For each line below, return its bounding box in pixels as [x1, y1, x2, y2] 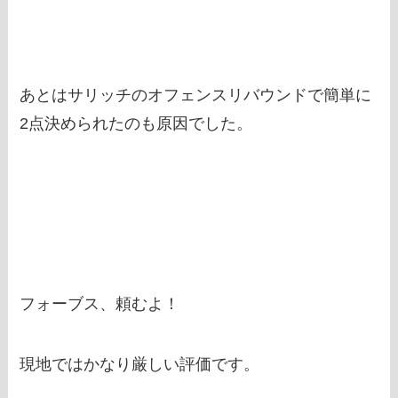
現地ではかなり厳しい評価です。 [20, 354, 260, 373]
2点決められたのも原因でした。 [20, 114, 253, 132]
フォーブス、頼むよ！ [20, 295, 180, 314]
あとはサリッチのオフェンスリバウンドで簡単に [20, 85, 372, 104]
